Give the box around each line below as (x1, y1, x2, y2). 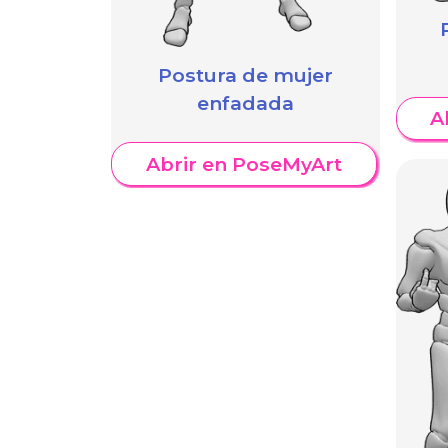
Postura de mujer (157, 62, 333, 87)
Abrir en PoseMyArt (145, 152, 342, 177)
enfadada (196, 90, 294, 115)
